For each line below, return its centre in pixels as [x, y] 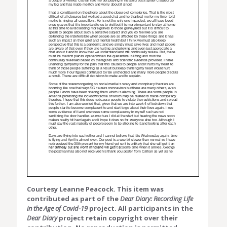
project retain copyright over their [118, 218]
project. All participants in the [140, 209]
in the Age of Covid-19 [57, 209]
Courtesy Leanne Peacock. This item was [95, 189]
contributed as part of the [73, 199]
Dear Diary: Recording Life [157, 199]
